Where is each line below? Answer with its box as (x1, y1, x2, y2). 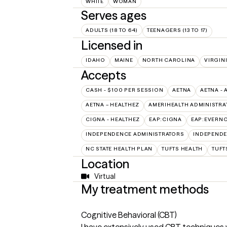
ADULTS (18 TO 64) (86, 26, 138, 33)
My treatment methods (81, 181, 209, 197)
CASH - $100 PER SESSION (86, 86, 164, 93)
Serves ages (81, 8, 146, 23)
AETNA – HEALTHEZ (86, 101, 139, 108)
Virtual (94, 171, 116, 181)
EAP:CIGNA (149, 116, 182, 123)
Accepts (81, 67, 126, 83)
